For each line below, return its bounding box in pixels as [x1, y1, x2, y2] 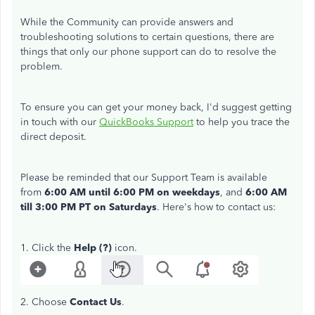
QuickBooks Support [99, 116, 193, 128]
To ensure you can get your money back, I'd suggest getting [20, 101, 292, 113]
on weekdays [157, 186, 220, 198]
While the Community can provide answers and [20, 16, 233, 28]
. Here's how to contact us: [157, 201, 276, 213]
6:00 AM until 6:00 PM [41, 186, 154, 198]
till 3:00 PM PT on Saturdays [20, 201, 157, 213]
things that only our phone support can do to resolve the [20, 46, 276, 58]
